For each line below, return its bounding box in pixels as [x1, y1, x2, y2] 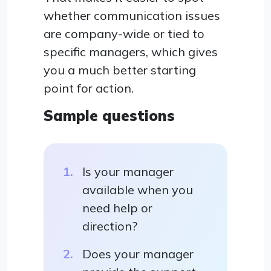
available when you [82, 181, 193, 197]
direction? [82, 218, 137, 233]
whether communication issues [44, 7, 220, 23]
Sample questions [44, 106, 175, 125]
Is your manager [82, 163, 174, 179]
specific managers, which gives [44, 44, 218, 59]
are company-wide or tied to [44, 25, 204, 41]
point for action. [44, 80, 134, 96]
